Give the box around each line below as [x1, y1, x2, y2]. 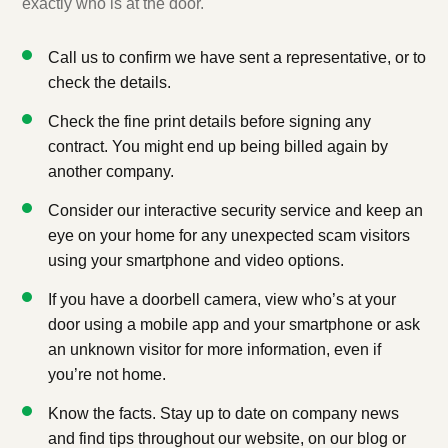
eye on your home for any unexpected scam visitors [48, 226, 410, 244]
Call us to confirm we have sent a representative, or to [48, 48, 426, 66]
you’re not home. [48, 365, 166, 383]
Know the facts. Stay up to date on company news [48, 404, 399, 422]
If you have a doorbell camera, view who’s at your [48, 290, 396, 308]
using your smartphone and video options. [48, 251, 344, 269]
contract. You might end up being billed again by [48, 137, 388, 155]
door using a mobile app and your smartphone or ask [48, 315, 420, 333]
